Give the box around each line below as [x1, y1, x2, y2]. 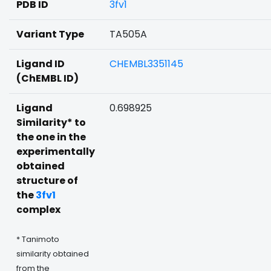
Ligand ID [16, 57, 65, 71]
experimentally [16, 145, 95, 158]
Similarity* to [16, 116, 86, 129]
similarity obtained [16, 249, 89, 259]
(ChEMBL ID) [16, 71, 79, 85]
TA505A [109, 27, 147, 41]
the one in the [16, 130, 86, 144]
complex [16, 203, 60, 217]
